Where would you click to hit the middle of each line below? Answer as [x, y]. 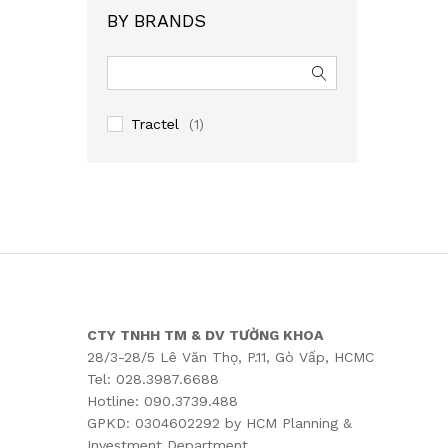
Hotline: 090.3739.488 [162, 401]
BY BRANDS [156, 20]
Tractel [155, 124]
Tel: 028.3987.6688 [153, 379]
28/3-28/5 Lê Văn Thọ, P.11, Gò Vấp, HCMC [230, 357]
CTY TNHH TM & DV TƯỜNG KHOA [205, 335]
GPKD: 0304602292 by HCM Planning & [219, 423]
